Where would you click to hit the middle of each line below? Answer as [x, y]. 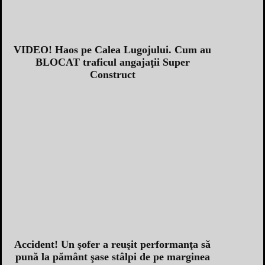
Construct [112, 74]
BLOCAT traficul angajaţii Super [112, 62]
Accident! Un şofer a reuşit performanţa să [112, 244]
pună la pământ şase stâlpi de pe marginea [112, 256]
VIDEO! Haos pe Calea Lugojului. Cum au [112, 49]
